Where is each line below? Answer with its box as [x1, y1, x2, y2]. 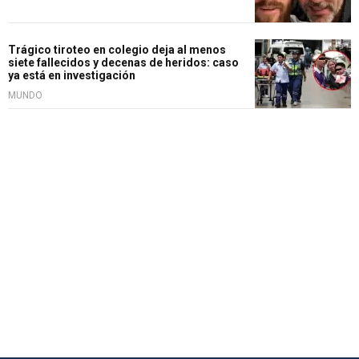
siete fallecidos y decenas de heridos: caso [8, 56, 239, 70]
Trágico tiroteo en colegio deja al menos [8, 43, 226, 57]
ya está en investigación [8, 69, 135, 83]
